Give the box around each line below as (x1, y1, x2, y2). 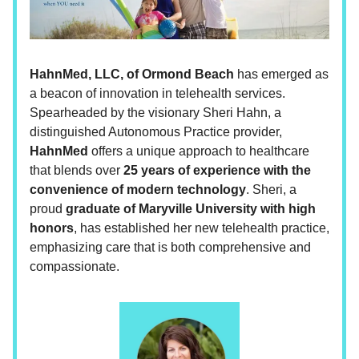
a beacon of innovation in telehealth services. (30, 87, 285, 101)
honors (30, 221, 74, 236)
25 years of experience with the (123, 163, 311, 178)
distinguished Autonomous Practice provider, (30, 125, 282, 139)
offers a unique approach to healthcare (88, 144, 309, 159)
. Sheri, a (246, 183, 296, 197)
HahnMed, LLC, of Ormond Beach (30, 67, 234, 82)
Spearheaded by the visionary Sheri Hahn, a (30, 106, 281, 120)
